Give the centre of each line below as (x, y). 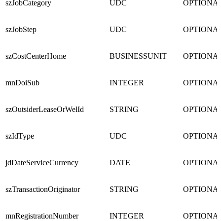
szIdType (20, 136)
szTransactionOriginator (43, 189)
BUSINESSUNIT (138, 56)
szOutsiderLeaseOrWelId (45, 110)
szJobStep (21, 30)
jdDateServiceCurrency (42, 163)
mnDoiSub (22, 83)
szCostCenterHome (36, 56)
